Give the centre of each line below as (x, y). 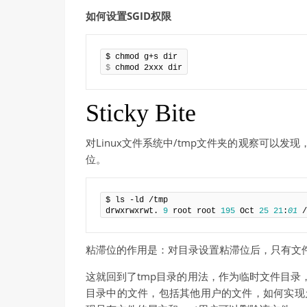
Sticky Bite (141, 113)
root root (194, 211)
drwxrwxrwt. (134, 211)
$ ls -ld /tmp (137, 200)
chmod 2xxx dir (146, 67)
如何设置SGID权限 (128, 15)
